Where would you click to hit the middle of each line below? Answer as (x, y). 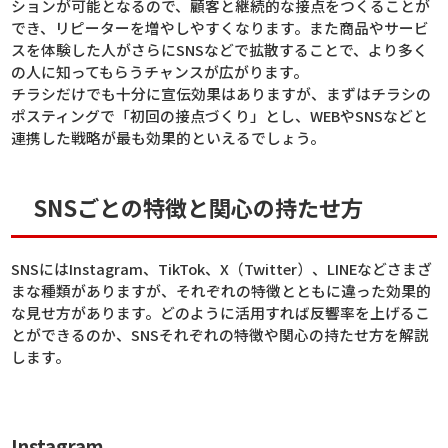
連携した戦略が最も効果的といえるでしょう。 (168, 138)
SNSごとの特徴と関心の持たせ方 (198, 207)
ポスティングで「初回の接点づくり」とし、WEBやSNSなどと (220, 116)
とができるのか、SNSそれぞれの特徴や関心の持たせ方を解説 (220, 335)
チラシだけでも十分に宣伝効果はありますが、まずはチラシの (221, 94)
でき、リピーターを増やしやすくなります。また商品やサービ (220, 28)
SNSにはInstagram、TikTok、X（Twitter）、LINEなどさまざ (222, 269)
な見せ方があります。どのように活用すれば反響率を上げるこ (221, 313)
